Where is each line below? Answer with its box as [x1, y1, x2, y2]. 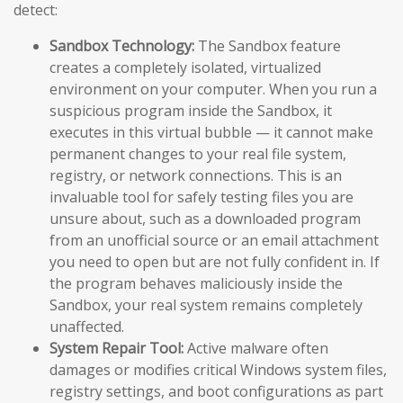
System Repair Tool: [49, 337, 184, 358]
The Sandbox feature [194, 35, 341, 56]
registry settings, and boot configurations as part [49, 381, 383, 401]
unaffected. [49, 316, 124, 336]
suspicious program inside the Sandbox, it [49, 100, 332, 121]
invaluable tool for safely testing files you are [49, 186, 354, 207]
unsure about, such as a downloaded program [49, 208, 361, 228]
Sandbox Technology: [49, 35, 194, 56]
